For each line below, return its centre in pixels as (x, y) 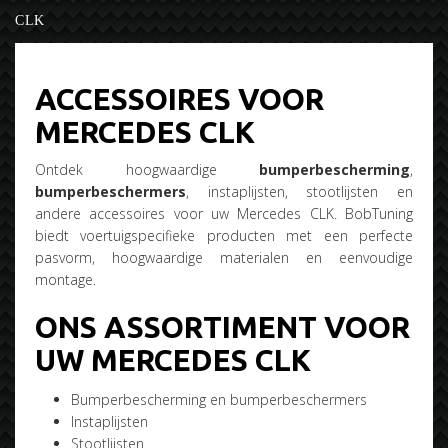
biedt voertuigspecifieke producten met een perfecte (224, 235)
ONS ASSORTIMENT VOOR (222, 327)
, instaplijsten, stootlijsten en (299, 191)
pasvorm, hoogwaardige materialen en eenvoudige (224, 257)
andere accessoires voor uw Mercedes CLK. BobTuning (224, 213)
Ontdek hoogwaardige (147, 169)
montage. (65, 279)
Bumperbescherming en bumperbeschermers (219, 399)
